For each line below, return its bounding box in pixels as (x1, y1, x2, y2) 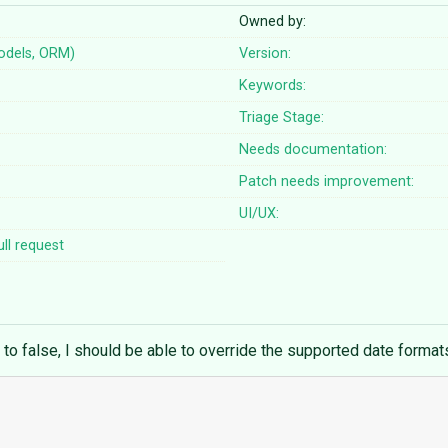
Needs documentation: (239, 141, 388, 159)
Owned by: (239, 13, 307, 31)
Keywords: (239, 77, 307, 95)
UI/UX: (239, 205, 280, 223)
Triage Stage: (239, 109, 325, 127)
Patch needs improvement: (239, 173, 415, 191)
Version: (239, 45, 292, 63)
